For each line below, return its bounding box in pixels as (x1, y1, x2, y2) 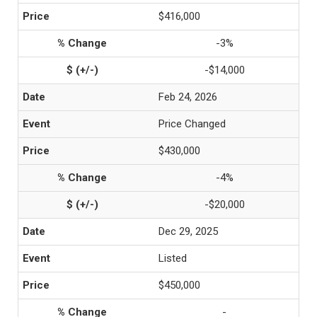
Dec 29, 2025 (158, 225, 218, 238)
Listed (158, 252, 187, 265)
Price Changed (158, 117, 226, 130)
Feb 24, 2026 (158, 91, 217, 103)
